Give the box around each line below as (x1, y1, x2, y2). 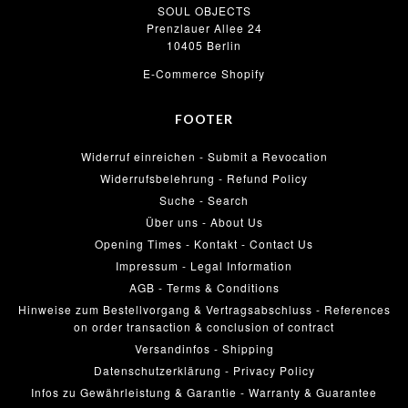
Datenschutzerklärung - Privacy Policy (93, 362, 315, 378)
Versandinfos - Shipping (134, 340, 274, 356)
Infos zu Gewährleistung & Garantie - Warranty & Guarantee (31, 383, 377, 400)
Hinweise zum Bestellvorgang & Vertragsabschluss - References (17, 301, 391, 317)
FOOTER (175, 110, 233, 127)
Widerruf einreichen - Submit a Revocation (80, 148, 328, 164)
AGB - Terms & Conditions (128, 279, 280, 295)
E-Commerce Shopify (143, 65, 265, 81)
